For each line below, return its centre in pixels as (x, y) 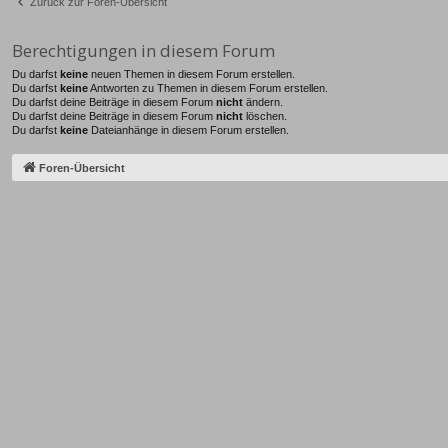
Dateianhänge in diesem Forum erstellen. (188, 130)
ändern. (263, 102)
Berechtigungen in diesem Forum (143, 51)
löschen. (265, 116)
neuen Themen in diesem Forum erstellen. (191, 74)
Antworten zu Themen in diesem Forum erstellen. (208, 88)
